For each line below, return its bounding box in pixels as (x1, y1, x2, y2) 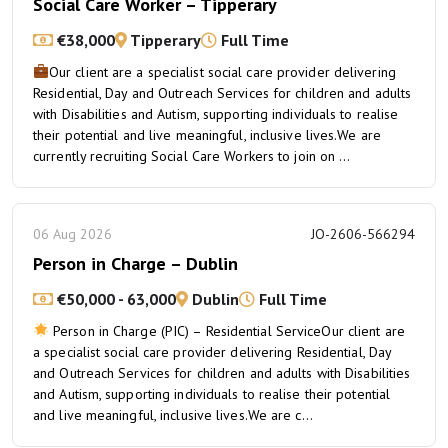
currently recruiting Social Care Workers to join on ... (33, 147, 351, 165)
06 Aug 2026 (33, 225, 112, 243)
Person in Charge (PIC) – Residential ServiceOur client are (48, 322, 405, 340)
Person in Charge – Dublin (33, 252, 238, 275)
